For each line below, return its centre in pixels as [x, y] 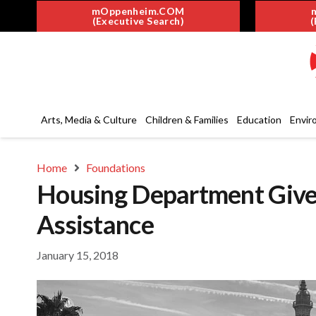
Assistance [95, 224]
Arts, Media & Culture [89, 120]
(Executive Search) [138, 20]
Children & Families [187, 120]
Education [259, 120]
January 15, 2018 [78, 255]
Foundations [116, 168]
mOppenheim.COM [138, 11]
